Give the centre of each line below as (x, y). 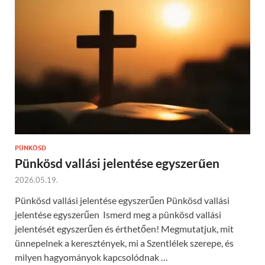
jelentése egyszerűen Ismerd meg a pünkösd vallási (118, 215)
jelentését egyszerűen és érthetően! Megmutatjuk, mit (124, 229)
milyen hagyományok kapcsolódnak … (91, 257)
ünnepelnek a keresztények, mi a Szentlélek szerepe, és (124, 243)
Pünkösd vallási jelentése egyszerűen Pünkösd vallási (122, 201)
